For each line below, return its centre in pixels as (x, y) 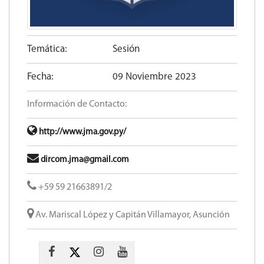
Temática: (47, 49)
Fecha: (40, 77)
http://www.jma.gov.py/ (82, 132)
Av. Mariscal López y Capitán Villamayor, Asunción (132, 215)
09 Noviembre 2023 (155, 77)
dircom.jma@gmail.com (84, 160)
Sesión (126, 49)
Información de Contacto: (77, 104)
